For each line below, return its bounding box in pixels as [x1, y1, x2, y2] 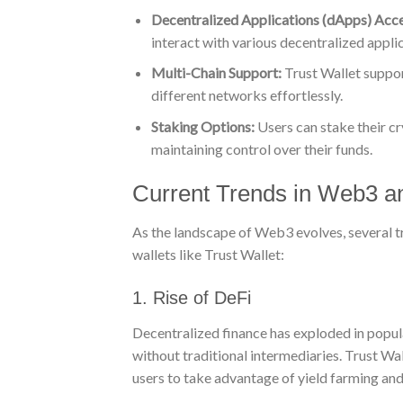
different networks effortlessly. [150, 86, 343, 104]
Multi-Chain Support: [150, 64, 282, 82]
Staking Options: [150, 117, 255, 135]
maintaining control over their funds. [150, 139, 372, 157]
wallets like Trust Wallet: [132, 245, 284, 263]
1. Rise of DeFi [132, 288, 251, 309]
